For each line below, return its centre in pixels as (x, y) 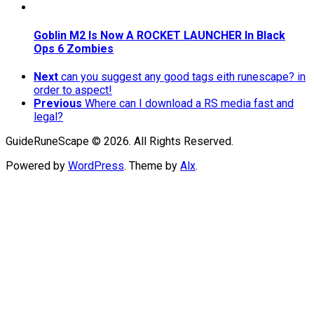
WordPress (96, 166)
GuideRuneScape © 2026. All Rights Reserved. (120, 142)
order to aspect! (73, 90)
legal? (48, 117)
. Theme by (152, 166)
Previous (58, 104)
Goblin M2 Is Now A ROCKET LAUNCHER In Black (159, 36)
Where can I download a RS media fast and (189, 104)
